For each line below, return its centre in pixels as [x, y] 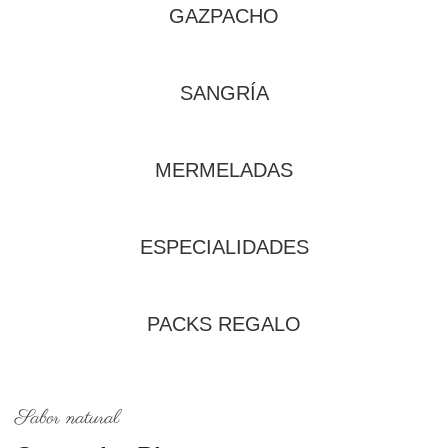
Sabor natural [67, 418]
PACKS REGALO [224, 324]
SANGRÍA [224, 93]
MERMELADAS [224, 170]
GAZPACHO [224, 16]
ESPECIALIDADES [224, 247]
